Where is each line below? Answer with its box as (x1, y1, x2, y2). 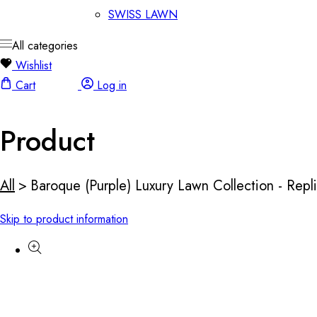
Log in (97, 77, 127, 93)
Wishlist (16, 57, 52, 74)
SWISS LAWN (108, 6, 178, 23)
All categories (12, 38, 78, 54)
